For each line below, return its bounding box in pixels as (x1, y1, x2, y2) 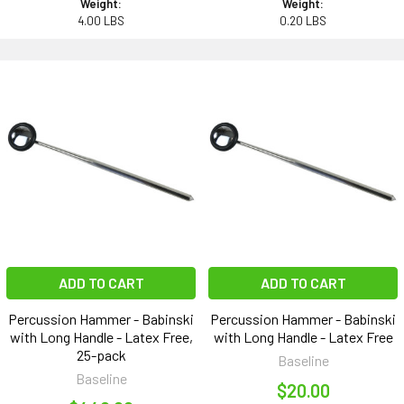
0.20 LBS (280, 14, 326, 29)
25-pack (76, 346, 126, 364)
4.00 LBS (78, 14, 124, 29)
